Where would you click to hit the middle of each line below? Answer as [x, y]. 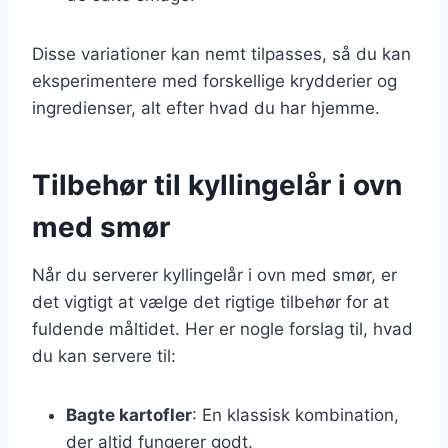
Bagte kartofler [129, 414]
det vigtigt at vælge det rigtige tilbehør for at [210, 301]
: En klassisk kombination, [295, 414]
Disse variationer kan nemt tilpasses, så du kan [221, 53]
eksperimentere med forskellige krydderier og [214, 80]
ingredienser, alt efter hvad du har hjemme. [206, 107]
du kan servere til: [104, 355]
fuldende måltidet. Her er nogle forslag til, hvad [222, 328]
